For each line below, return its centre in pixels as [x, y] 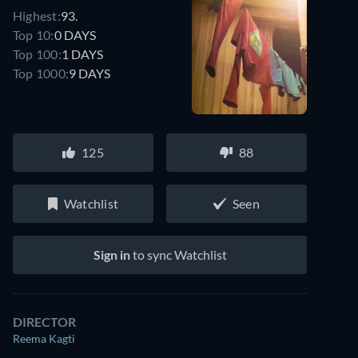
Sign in [111, 255]
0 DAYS [75, 34]
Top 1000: [41, 73]
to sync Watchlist [178, 255]
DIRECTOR [44, 322]
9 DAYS [90, 73]
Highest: [37, 15]
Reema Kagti [44, 338]
